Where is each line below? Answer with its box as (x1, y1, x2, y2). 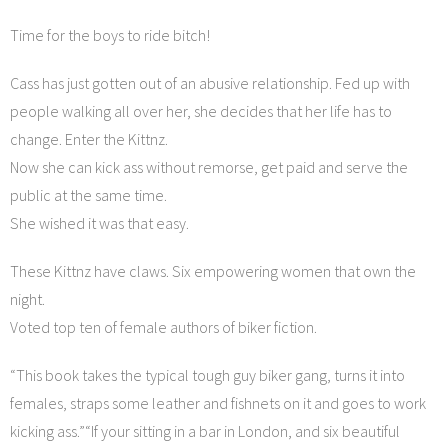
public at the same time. (10, 185, 167, 205)
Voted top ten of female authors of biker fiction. (10, 317, 317, 337)
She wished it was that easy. (10, 213, 189, 233)
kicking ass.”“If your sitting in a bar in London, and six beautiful (10, 421, 400, 441)
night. (10, 289, 45, 309)
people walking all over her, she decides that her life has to (10, 101, 392, 121)
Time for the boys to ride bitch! (10, 25, 210, 45)
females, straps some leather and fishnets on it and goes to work (10, 393, 426, 413)
